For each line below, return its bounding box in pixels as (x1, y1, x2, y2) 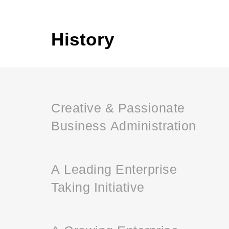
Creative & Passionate (51, 99, 185, 115)
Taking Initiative (51, 178, 145, 194)
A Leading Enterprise (51, 161, 177, 176)
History (51, 27, 114, 50)
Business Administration (51, 117, 196, 133)
